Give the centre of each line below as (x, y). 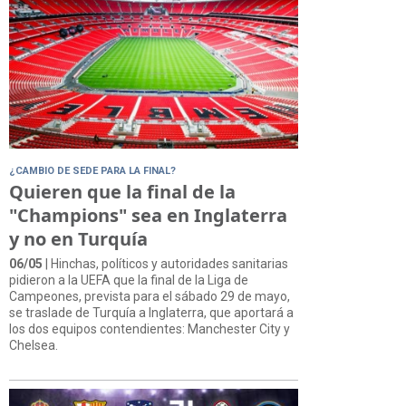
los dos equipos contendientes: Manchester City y (150, 329)
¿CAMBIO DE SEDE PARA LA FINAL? (92, 170)
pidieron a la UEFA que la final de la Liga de (129, 280)
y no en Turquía (78, 238)
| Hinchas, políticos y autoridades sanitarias (165, 263)
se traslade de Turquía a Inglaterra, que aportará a (151, 312)
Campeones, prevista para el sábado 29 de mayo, (150, 296)
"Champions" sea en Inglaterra (148, 215)
